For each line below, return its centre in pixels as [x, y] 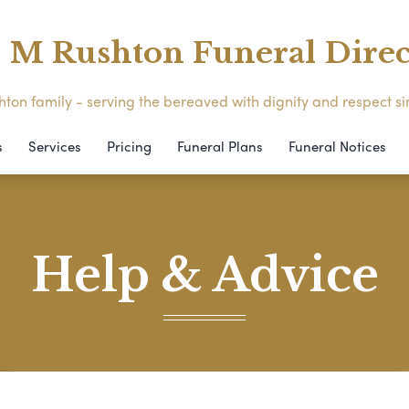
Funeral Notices [337, 146]
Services [54, 146]
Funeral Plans [220, 146]
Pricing [129, 146]
